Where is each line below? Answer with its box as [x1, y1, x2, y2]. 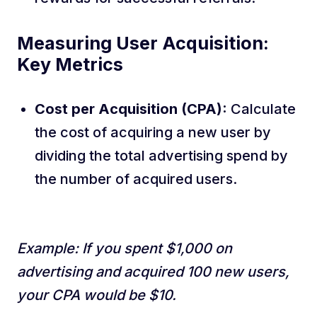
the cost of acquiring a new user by [35, 124, 271, 141]
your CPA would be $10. [17, 287, 176, 304]
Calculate [227, 100, 296, 117]
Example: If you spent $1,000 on [17, 240, 232, 257]
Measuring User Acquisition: [17, 33, 269, 54]
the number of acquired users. [35, 171, 237, 188]
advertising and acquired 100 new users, [17, 263, 289, 280]
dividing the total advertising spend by [35, 147, 288, 164]
